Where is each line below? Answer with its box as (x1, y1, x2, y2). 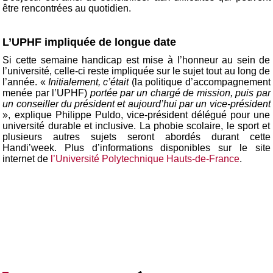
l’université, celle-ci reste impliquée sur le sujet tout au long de (2, 66, 271, 77)
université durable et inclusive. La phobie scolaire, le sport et (2, 121, 271, 132)
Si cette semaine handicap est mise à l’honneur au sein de (2, 55, 271, 66)
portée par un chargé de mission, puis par (90, 88, 271, 99)
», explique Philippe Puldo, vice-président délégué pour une (2, 110, 271, 121)
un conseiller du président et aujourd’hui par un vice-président (2, 99, 271, 110)
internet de (2, 154, 51, 165)
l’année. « (2, 77, 49, 88)
